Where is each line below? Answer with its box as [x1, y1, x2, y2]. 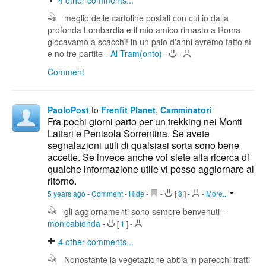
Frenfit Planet [101, 104, 156, 116]
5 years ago [47, 188, 87, 199]
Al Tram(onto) [110, 47, 164, 60]
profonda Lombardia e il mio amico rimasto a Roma [47, 24, 240, 36]
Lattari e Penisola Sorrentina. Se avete [47, 126, 210, 141]
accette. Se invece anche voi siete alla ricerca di [47, 150, 249, 164]
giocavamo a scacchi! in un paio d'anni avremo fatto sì [47, 36, 251, 48]
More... [206, 188, 228, 199]
